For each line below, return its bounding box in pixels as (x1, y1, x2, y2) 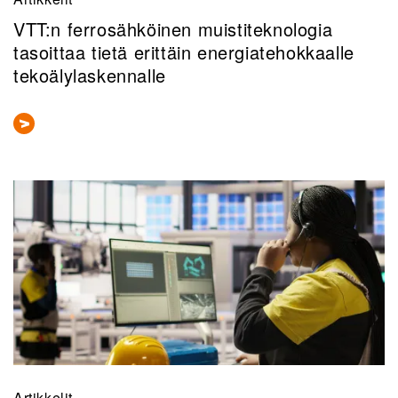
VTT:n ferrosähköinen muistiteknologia (13, 16, 333, 43)
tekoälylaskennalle (13, 62, 166, 89)
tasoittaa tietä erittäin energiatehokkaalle (13, 39, 354, 66)
